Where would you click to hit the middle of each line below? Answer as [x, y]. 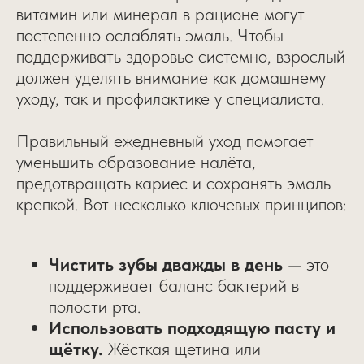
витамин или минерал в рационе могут [160, 14]
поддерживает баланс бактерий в [174, 285]
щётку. [76, 349]
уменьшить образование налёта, [136, 162]
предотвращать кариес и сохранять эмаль [173, 183]
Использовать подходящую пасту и [192, 327]
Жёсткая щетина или [182, 349]
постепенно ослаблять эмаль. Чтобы [150, 35]
